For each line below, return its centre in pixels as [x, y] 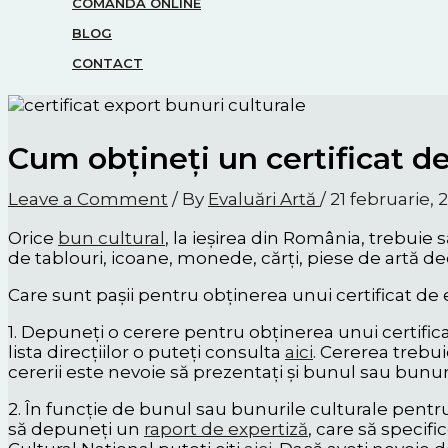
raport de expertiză [226, 428]
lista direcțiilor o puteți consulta [146, 351]
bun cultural [111, 237]
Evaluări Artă [264, 198]
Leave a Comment [88, 198]
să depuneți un [76, 428]
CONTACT [107, 63]
